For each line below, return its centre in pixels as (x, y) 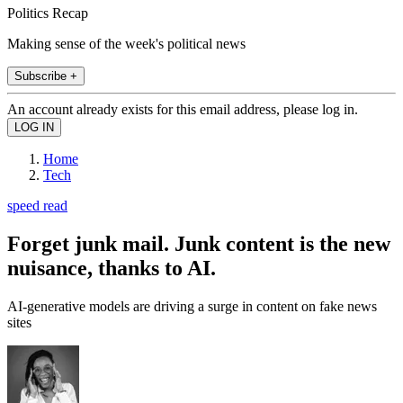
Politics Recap (48, 13)
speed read (37, 205)
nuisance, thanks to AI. (112, 268)
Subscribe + (46, 76)
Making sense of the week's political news (126, 43)
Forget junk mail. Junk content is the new (199, 243)
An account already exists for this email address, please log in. (183, 109)
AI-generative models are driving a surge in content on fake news (192, 306)
